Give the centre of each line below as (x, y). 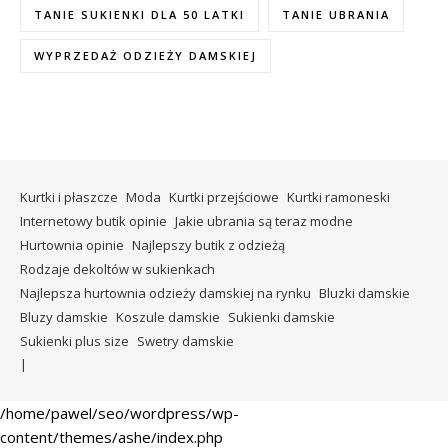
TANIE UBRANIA (336, 15)
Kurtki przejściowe (224, 197)
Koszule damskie (168, 317)
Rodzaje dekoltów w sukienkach (117, 269)
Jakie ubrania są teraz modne (264, 221)
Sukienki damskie (281, 317)
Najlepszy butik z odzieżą (208, 245)
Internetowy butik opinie (93, 221)
